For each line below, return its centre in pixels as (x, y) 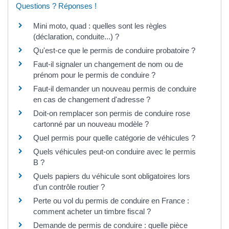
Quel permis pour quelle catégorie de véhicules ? (114, 138)
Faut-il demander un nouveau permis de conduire (115, 88)
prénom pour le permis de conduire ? (94, 75)
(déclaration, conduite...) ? (76, 36)
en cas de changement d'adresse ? (92, 99)
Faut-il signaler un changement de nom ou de (108, 64)
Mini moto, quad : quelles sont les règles (100, 26)
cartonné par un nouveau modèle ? (91, 124)
